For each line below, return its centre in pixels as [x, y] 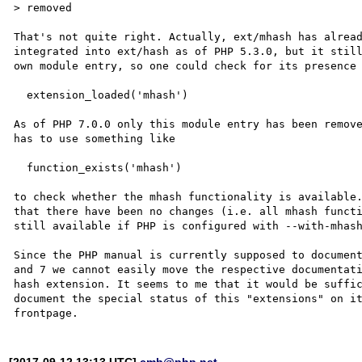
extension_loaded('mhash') [21, 95]
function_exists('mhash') [21, 167]
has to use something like [95, 138]
